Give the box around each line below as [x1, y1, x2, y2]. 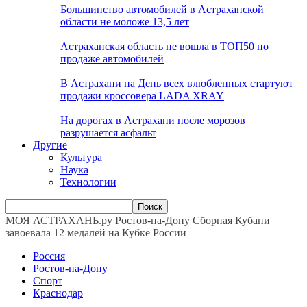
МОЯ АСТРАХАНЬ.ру [5, 214, 112, 226]
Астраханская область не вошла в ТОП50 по [60, 40, 269, 52]
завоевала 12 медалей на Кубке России [5, 227, 186, 238]
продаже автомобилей [60, 53, 164, 64]
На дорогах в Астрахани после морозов [60, 114, 245, 126]
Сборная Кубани [193, 214, 270, 226]
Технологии [60, 176, 116, 188]
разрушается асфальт [60, 127, 156, 138]
